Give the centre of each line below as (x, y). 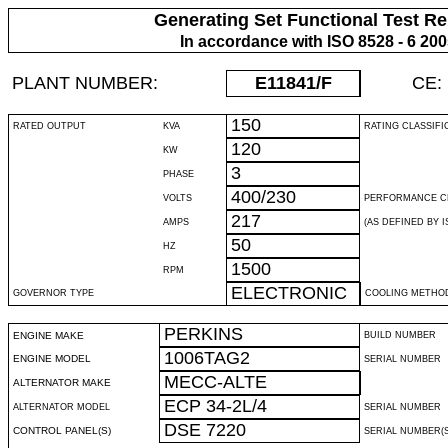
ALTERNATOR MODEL (61, 407)
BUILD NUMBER (400, 335)
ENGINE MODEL (52, 358)
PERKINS (203, 334)
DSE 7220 (205, 430)
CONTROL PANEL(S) (62, 430)
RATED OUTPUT (49, 126)
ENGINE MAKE (48, 335)
